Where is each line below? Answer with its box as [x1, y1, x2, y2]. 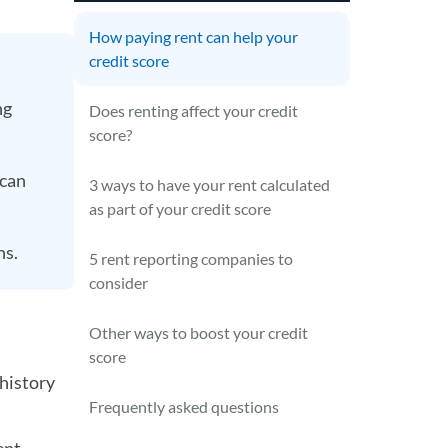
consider [89, 273, 149, 292]
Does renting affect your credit [89, 101, 299, 120]
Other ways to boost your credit [89, 323, 309, 342]
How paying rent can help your [89, 27, 299, 46]
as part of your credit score [89, 199, 272, 218]
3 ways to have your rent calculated [89, 175, 331, 194]
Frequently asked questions [89, 397, 280, 416]
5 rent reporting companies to [89, 249, 294, 268]
